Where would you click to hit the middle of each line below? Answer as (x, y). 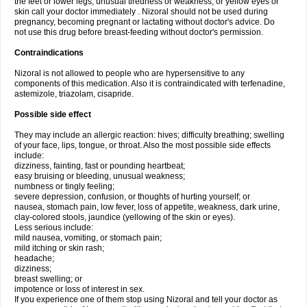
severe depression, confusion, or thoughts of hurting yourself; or (132, 197)
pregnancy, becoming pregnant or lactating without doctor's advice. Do (145, 22)
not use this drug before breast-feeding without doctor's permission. (139, 32)
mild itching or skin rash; (59, 248)
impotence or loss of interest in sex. (79, 289)
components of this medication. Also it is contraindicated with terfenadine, (150, 84)
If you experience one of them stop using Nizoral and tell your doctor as (146, 299)
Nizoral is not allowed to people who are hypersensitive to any (130, 73)
